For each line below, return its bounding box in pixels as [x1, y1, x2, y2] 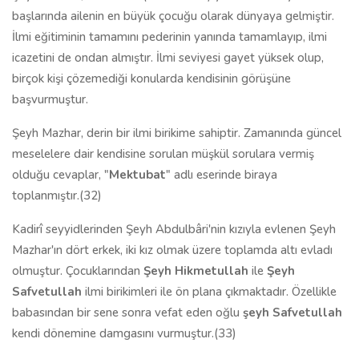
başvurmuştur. [12, 91, 88, 107]
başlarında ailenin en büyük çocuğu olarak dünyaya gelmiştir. [12, 8, 334, 24]
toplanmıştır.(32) [12, 188, 102, 204]
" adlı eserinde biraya [166, 167, 277, 183]
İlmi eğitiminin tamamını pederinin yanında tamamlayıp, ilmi [12, 29, 327, 45]
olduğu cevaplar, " [12, 167, 109, 183]
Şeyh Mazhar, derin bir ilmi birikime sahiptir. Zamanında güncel [12, 125, 341, 141]
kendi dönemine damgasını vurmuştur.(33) [12, 325, 236, 341]
